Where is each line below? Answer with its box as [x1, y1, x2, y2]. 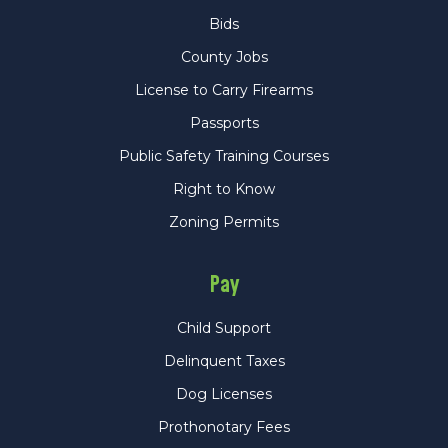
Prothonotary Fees [158, 418, 290, 437]
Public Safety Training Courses [119, 147, 329, 166]
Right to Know [173, 180, 275, 199]
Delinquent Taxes [163, 352, 285, 371]
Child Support [177, 319, 271, 338]
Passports [189, 114, 259, 133]
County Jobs [180, 48, 268, 67]
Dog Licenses [176, 385, 272, 404]
